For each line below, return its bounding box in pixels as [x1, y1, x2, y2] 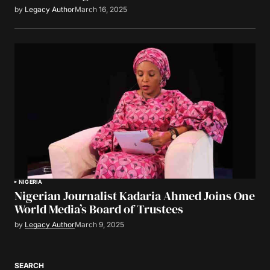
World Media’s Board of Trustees [14, 200, 183, 218]
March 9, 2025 [75, 219, 124, 229]
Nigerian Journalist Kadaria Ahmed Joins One [14, 187, 255, 204]
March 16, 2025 [75, 5, 127, 14]
